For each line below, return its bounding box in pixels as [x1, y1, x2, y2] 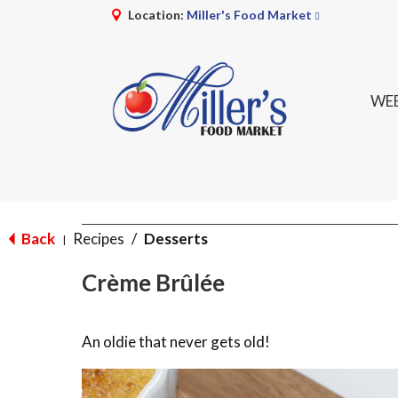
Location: [128, 7, 187, 22]
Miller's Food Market [187, 7, 312, 22]
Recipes [73, 229, 124, 248]
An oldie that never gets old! [82, 332, 270, 351]
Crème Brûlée [82, 268, 225, 297]
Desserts [144, 229, 208, 248]
